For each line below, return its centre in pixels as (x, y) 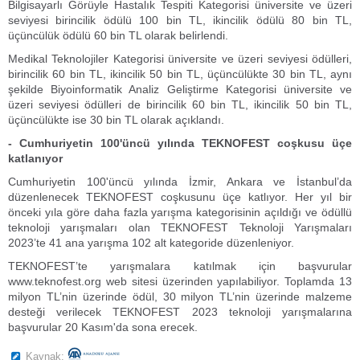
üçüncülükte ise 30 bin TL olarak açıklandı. (116, 120)
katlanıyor (35, 158)
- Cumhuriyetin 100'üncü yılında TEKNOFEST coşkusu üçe (180, 143)
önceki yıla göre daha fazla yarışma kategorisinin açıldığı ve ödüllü (180, 212)
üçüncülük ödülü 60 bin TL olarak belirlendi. (118, 35)
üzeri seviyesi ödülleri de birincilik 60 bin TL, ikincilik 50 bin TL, (180, 104)
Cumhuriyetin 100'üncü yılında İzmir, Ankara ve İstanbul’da (180, 182)
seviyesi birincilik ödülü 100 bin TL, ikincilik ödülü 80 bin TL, (180, 20)
